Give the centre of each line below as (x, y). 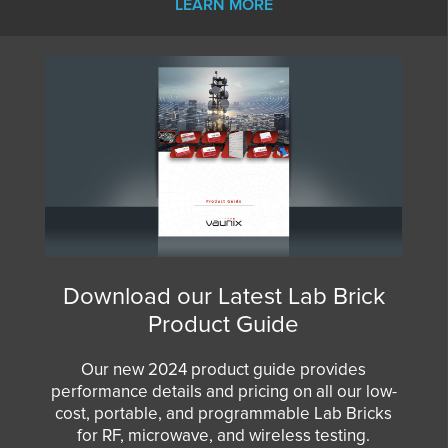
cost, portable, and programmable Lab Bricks (223, 414)
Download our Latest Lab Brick (223, 297)
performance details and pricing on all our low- (223, 392)
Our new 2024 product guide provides (223, 370)
